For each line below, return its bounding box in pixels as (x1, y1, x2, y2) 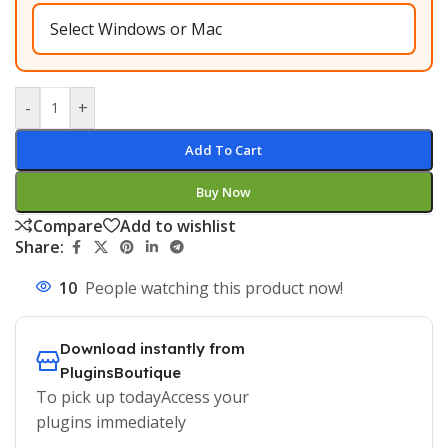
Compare (33, 214, 103, 237)
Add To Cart (185, 141, 263, 160)
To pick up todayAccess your (36, 386, 249, 409)
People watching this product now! (85, 277, 343, 300)
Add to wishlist (120, 214, 236, 237)
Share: (15, 236, 64, 259)
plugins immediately (36, 411, 186, 434)
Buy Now (196, 183, 252, 202)
